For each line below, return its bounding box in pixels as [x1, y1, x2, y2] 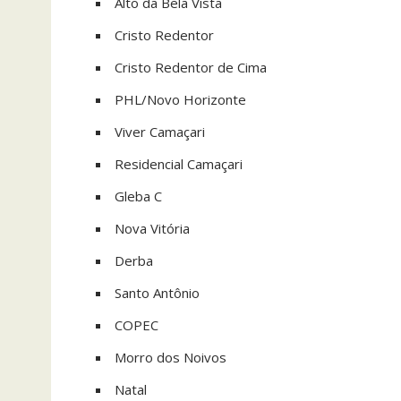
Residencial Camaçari [115, 155, 243, 173]
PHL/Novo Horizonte [115, 90, 246, 108]
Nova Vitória [115, 219, 190, 237]
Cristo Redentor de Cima [115, 58, 267, 76]
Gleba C [115, 187, 162, 205]
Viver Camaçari [115, 123, 205, 141]
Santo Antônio [115, 284, 200, 302]
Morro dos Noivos [115, 348, 226, 366]
